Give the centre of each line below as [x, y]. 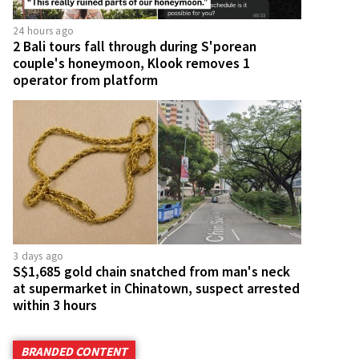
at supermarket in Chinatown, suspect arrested [156, 288]
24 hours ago [43, 30]
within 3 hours [55, 305]
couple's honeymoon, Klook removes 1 [131, 63]
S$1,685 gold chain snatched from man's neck [151, 271]
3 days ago [38, 256]
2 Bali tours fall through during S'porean [135, 46]
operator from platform [85, 80]
